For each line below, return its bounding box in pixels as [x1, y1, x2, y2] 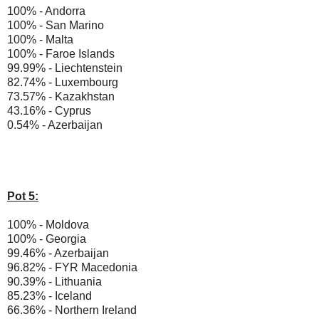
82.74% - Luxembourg [7, 75, 118, 88]
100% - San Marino [7, 19, 104, 31]
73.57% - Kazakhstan [7, 90, 115, 103]
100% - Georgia [7, 232, 86, 245]
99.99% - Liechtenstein [7, 61, 122, 74]
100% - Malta [7, 33, 73, 46]
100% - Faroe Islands [7, 47, 115, 60]
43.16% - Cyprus [7, 104, 91, 117]
